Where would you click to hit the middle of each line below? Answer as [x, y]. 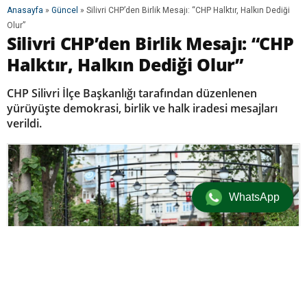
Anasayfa [25, 11]
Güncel [65, 11]
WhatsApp [254, 197]
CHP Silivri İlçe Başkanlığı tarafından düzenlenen [132, 94]
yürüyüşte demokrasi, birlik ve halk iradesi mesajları [142, 109]
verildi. [24, 124]
